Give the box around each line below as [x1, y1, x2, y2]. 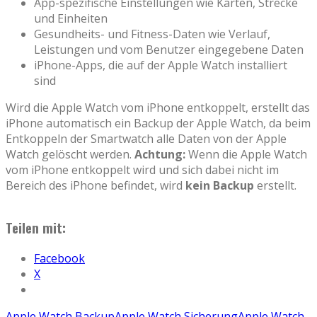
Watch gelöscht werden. [6, 146, 134, 163]
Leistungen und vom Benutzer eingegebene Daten [34, 42, 304, 58]
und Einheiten [34, 11, 108, 27]
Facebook [34, 250, 85, 266]
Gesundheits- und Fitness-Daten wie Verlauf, [34, 26, 270, 42]
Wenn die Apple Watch [185, 146, 307, 163]
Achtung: [134, 146, 185, 163]
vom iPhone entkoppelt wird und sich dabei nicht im [6, 162, 279, 178]
